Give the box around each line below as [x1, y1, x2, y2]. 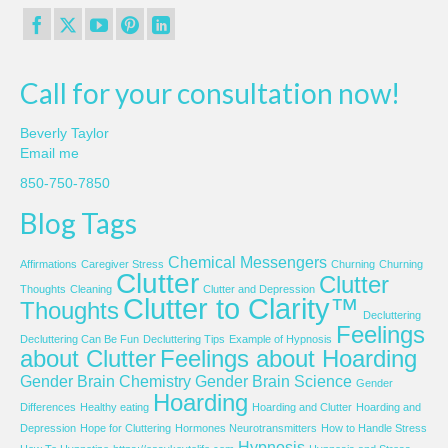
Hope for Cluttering [80, 421, 171, 434]
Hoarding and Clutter [252, 400, 352, 413]
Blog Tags [20, 205, 137, 240]
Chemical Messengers [168, 253, 327, 271]
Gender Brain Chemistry [20, 372, 191, 390]
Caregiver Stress [81, 257, 164, 270]
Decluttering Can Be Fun [20, 332, 139, 345]
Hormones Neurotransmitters [175, 421, 317, 434]
